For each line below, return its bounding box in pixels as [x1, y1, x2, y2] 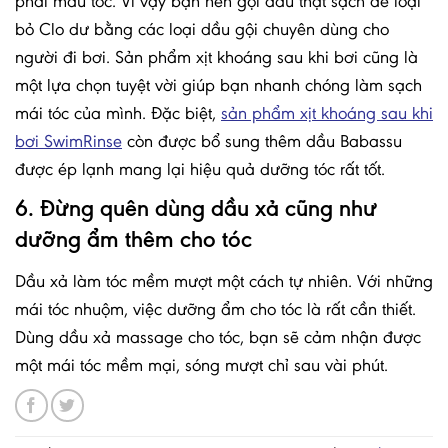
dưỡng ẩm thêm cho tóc [15, 226, 252, 254]
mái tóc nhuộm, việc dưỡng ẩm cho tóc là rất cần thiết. [15, 298, 416, 321]
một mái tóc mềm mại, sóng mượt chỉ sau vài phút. [15, 354, 388, 377]
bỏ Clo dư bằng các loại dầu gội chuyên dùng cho [15, 18, 389, 41]
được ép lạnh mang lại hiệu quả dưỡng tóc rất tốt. [15, 158, 385, 181]
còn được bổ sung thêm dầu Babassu [122, 130, 402, 153]
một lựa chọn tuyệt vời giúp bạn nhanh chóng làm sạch [15, 74, 422, 97]
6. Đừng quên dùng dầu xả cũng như [15, 195, 377, 223]
